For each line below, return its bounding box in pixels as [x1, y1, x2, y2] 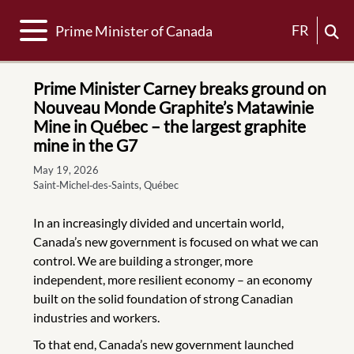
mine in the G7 [33, 135, 137, 155]
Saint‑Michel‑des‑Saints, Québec [33, 179, 179, 191]
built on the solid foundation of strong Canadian [33, 291, 293, 306]
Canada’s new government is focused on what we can [33, 234, 318, 249]
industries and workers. [33, 310, 160, 325]
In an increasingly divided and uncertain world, [33, 215, 284, 230]
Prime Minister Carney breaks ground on [33, 78, 326, 98]
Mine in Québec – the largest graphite [33, 116, 306, 136]
